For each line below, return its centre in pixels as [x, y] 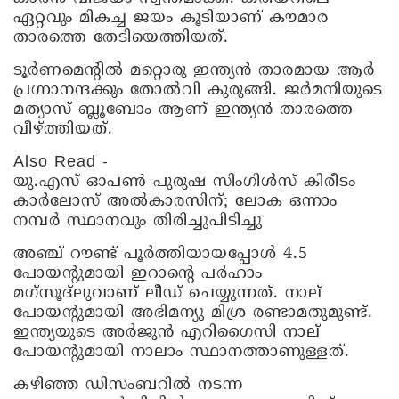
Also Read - [61, 163]
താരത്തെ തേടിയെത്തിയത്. [121, 38]
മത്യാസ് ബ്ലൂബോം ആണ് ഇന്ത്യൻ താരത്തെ [183, 110]
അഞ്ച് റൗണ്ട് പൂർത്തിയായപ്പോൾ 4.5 [161, 255]
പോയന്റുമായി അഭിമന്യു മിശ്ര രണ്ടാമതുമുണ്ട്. [193, 313]
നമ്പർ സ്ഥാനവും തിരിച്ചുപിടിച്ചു [138, 222]
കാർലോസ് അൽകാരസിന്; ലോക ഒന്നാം [175, 202]
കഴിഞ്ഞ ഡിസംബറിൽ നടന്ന [128, 386]
